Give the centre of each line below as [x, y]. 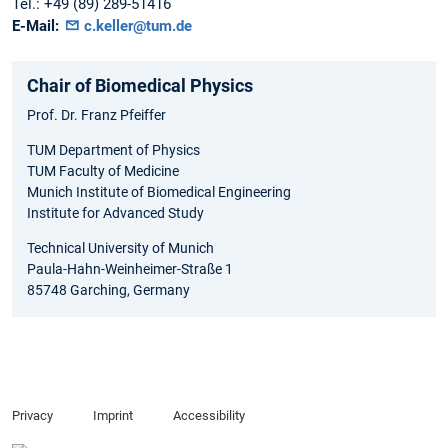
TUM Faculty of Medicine [103, 170]
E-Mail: [35, 26]
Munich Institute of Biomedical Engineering [159, 191]
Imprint [112, 416]
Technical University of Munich [120, 247]
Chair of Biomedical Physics [140, 85]
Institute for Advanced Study [115, 212]
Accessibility [208, 416]
